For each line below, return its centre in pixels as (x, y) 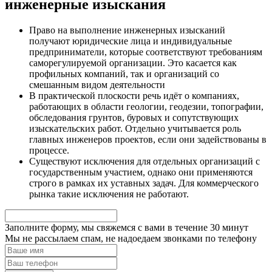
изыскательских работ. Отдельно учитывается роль (135, 129)
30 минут (229, 228)
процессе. (49, 151)
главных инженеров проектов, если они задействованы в (148, 140)
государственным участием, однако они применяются (141, 172)
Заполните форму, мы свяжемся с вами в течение (107, 228)
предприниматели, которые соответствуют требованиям (146, 52)
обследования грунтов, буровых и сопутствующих (134, 118)
